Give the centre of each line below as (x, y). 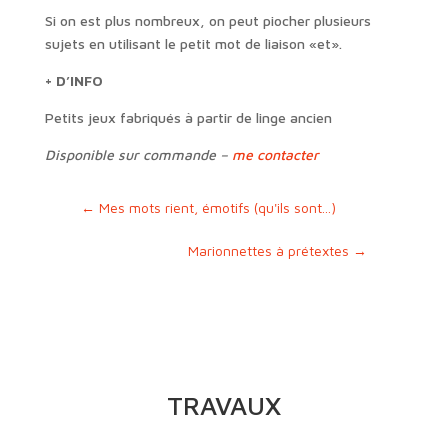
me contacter (275, 154)
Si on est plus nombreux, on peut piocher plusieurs (207, 20)
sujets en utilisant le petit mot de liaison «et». (193, 43)
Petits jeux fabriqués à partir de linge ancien (188, 117)
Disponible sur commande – (138, 154)
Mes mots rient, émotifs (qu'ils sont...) (217, 207)
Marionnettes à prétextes (269, 250)
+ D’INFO (73, 80)
